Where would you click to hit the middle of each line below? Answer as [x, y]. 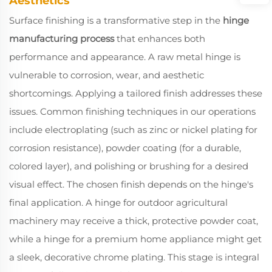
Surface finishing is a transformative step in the [116, 20]
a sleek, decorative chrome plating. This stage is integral [134, 257]
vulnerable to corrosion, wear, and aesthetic [107, 75]
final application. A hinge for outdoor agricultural [118, 202]
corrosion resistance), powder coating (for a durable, [125, 148]
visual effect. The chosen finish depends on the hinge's [131, 184]
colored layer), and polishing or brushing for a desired [129, 166]
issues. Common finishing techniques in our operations [132, 111]
